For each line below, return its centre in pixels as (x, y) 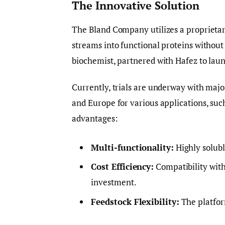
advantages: (95, 119)
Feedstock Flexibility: (135, 201)
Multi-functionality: (132, 147)
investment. (114, 182)
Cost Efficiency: (123, 167)
